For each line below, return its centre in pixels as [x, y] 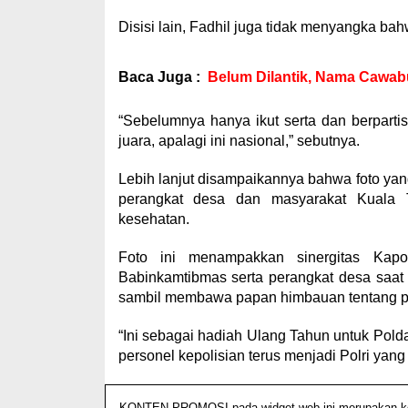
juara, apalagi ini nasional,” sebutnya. [239, 141]
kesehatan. [153, 219]
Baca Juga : [159, 77]
